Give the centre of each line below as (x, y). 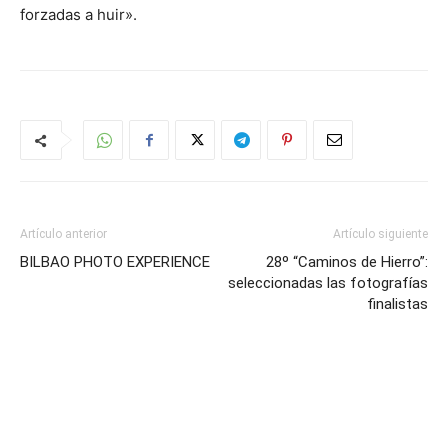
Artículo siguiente (380, 234)
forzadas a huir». (78, 14)
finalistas (397, 304)
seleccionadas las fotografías (328, 283)
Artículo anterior (63, 234)
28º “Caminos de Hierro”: (347, 262)
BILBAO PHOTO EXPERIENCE (115, 262)
